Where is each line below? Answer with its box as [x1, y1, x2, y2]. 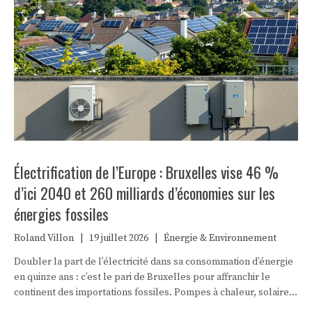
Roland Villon [14, 231, 74, 244]
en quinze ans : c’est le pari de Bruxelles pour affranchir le [14, 270, 270, 283]
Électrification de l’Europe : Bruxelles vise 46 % [14, 160, 279, 183]
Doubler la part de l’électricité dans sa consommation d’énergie [14, 255, 293, 268]
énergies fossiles [14, 202, 109, 225]
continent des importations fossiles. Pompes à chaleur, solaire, [14, 286, 292, 299]
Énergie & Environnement [164, 231, 276, 244]
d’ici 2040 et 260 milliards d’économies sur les [14, 181, 275, 204]
